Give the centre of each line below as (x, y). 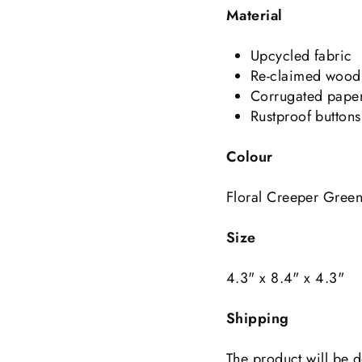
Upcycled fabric (301, 56)
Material (255, 15)
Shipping (258, 318)
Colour (250, 157)
